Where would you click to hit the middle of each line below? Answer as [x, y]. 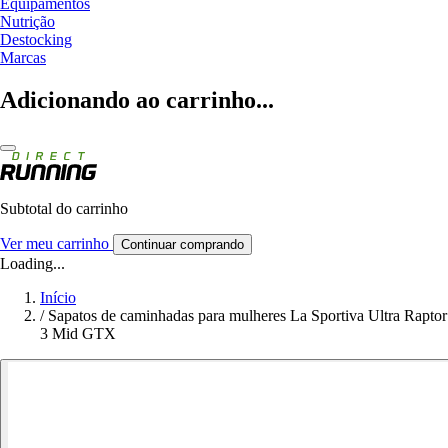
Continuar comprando [182, 244]
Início [58, 297]
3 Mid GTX [78, 333]
